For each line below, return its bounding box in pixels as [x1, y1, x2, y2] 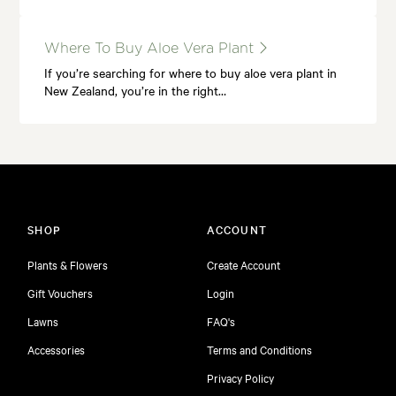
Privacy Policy [207, 369, 274, 385]
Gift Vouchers [27, 285, 94, 301]
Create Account [207, 256, 280, 272]
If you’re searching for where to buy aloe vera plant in [44, 64, 338, 82]
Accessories [27, 341, 86, 357]
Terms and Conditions [207, 341, 312, 357]
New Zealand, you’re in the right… [44, 81, 227, 100]
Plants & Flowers [27, 256, 109, 272]
